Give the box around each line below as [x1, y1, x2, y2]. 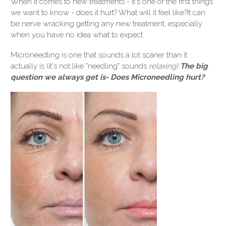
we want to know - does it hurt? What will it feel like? [11, 8, 187, 18]
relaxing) [149, 62, 180, 71]
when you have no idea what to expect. [11, 30, 144, 40]
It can [187, 8, 205, 18]
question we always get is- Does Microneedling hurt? [11, 73, 204, 82]
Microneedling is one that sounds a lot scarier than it [11, 50, 187, 60]
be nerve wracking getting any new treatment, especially [11, 19, 202, 29]
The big [180, 62, 208, 71]
